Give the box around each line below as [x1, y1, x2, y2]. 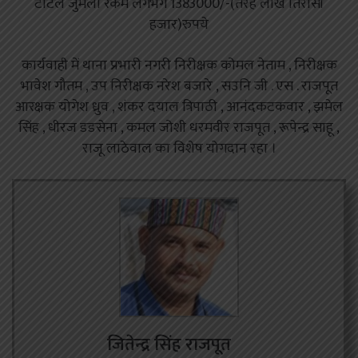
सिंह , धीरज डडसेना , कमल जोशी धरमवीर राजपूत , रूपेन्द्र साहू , [18, 116, 340, 141]
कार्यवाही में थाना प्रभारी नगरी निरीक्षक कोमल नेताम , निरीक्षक [21, 54, 337, 78]
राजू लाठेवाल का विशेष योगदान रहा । [82, 137, 276, 161]
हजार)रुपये [149, 13, 209, 38]
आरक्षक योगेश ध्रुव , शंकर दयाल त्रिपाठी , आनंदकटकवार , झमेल [15, 95, 343, 120]
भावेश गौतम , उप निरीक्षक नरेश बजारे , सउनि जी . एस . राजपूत [20, 74, 338, 99]
